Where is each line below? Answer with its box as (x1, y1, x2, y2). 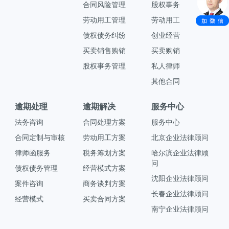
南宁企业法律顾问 (151, 205, 209, 213)
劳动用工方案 (83, 133, 126, 142)
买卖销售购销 (83, 47, 126, 55)
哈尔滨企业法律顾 (151, 149, 209, 157)
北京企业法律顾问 (151, 133, 209, 142)
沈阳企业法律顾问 (151, 174, 209, 182)
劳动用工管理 (83, 16, 126, 24)
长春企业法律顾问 (151, 190, 209, 198)
